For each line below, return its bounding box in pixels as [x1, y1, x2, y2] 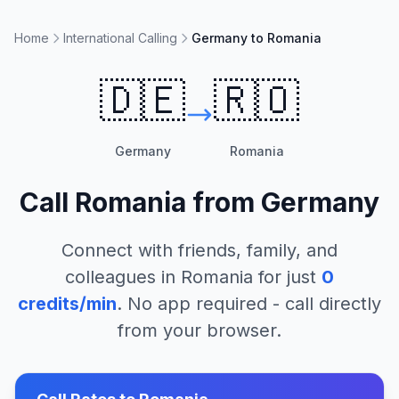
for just [253, 266, 316, 288]
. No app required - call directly [117, 293, 381, 314]
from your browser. [118, 320, 281, 341]
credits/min [18, 293, 117, 314]
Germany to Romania [191, 30, 322, 45]
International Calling [63, 30, 177, 45]
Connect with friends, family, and [61, 240, 338, 261]
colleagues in [65, 266, 181, 288]
